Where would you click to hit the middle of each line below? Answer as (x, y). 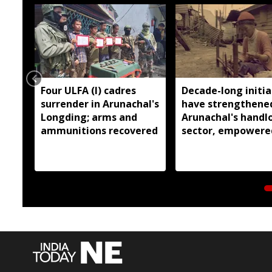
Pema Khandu (215, 157)
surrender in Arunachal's (100, 104)
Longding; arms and (89, 117)
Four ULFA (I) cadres (88, 90)
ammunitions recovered (99, 130)
